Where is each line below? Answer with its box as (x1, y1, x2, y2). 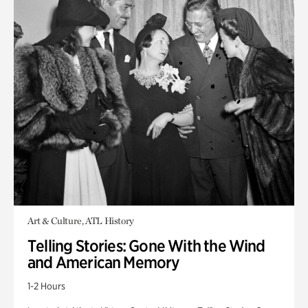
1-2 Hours (27, 280, 65, 291)
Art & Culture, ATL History (27, 215, 134, 226)
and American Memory (27, 252, 180, 272)
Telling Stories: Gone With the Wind (27, 236, 265, 256)
